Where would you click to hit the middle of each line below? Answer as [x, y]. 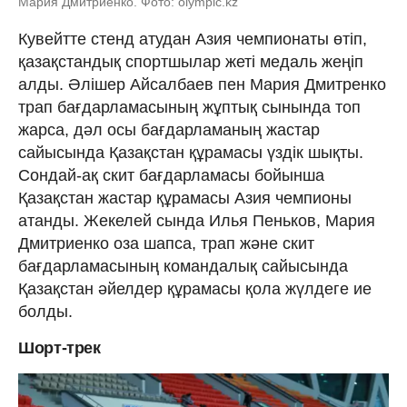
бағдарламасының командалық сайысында [183, 266]
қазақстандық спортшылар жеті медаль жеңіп [191, 61]
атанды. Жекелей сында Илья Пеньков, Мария [197, 220]
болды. [45, 311]
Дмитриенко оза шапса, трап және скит [166, 243]
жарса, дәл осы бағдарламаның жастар [169, 129]
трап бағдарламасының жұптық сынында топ [189, 107]
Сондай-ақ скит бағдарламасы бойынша [171, 175]
